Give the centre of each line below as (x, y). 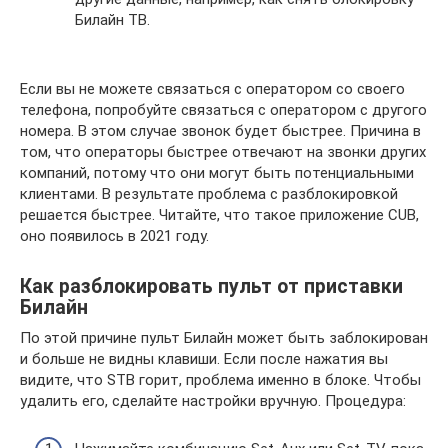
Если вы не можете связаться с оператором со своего (212, 88)
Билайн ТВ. (112, 19)
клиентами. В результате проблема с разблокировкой (209, 193)
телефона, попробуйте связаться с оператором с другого (223, 109)
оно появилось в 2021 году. (114, 235)
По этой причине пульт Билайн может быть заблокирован (224, 337)
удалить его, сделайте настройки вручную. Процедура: (213, 400)
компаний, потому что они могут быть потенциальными (217, 172)
